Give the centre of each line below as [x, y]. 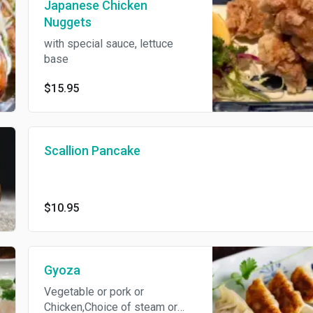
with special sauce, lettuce [108, 43]
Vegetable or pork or [94, 292]
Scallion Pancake [92, 150]
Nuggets [67, 22]
